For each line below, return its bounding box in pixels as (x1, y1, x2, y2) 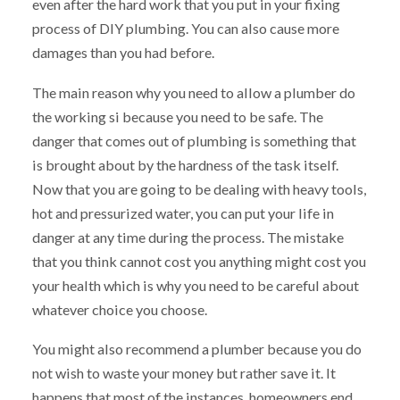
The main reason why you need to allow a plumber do (31, 83, 355, 101)
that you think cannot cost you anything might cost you (31, 252, 366, 270)
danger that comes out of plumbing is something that (31, 131, 356, 149)
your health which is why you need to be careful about (31, 276, 359, 294)
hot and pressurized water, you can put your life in (31, 204, 334, 221)
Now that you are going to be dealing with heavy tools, (31, 179, 366, 197)
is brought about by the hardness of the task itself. (31, 155, 338, 173)
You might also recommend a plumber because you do (31, 340, 362, 358)
